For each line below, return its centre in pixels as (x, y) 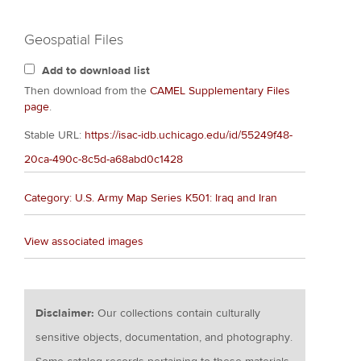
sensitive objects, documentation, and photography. (164, 337)
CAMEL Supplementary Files (220, 91)
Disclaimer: (67, 313)
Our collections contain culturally (179, 313)
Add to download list (96, 71)
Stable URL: (54, 135)
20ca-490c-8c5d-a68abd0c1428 (104, 159)
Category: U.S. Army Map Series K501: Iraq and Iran (151, 199)
